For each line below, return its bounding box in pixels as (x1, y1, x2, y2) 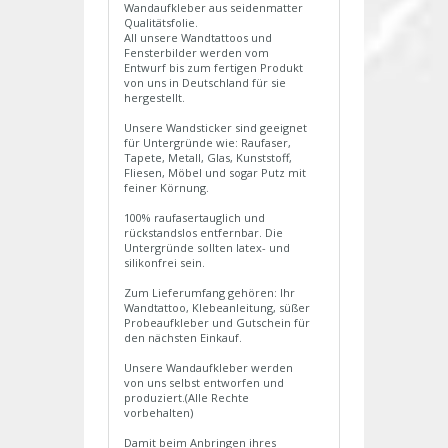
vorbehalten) (124, 405, 193, 421)
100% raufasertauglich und (124, 210, 265, 226)
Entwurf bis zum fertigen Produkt (124, 60, 303, 76)
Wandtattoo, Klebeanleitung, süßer (124, 300, 310, 316)
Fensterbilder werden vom (124, 45, 269, 61)
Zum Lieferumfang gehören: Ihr (124, 285, 295, 301)
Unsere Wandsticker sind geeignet (124, 120, 307, 136)
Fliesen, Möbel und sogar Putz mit (124, 165, 306, 181)
